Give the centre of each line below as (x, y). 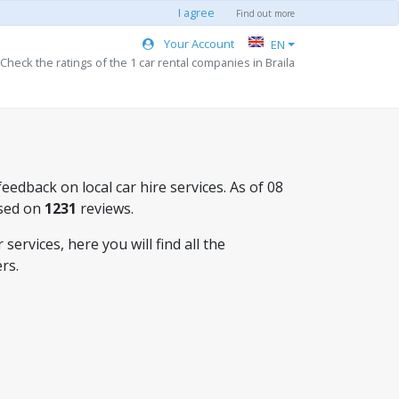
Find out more (265, 13)
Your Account (198, 43)
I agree (196, 12)
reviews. (105, 208)
